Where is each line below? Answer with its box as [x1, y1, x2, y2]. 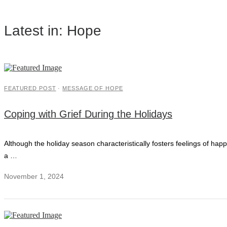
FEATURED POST [4, 85, 56, 92]
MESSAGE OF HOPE [62, 85, 123, 92]
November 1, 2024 [4, 172, 64, 181]
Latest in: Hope [4, 22, 101, 39]
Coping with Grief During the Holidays [4, 108, 172, 120]
